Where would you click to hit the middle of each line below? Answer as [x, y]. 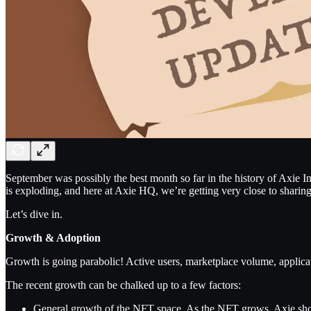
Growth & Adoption [53, 237]
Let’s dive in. [34, 214]
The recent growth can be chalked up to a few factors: [123, 285]
